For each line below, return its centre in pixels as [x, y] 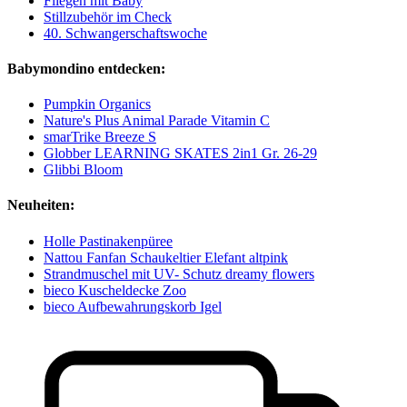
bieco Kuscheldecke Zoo [115, 290]
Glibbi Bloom [83, 170]
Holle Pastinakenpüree [108, 241]
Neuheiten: [41, 205]
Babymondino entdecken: [86, 68]
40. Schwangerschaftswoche [125, 33]
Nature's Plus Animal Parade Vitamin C [157, 121]
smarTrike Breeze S [100, 137]
